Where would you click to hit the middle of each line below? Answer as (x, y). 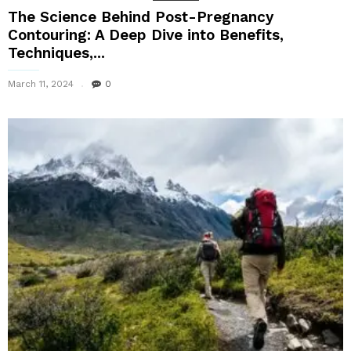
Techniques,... (56, 53)
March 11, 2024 (41, 84)
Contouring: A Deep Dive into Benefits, (146, 35)
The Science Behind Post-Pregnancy (141, 17)
